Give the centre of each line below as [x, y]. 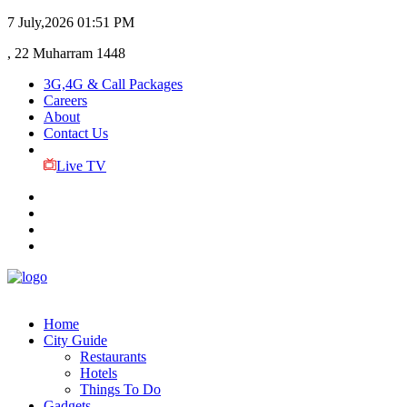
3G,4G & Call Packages [113, 84]
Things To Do [120, 389]
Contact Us [76, 133]
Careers [65, 100]
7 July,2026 [40, 22]
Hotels [99, 373]
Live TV [81, 166]
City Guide [75, 340]
